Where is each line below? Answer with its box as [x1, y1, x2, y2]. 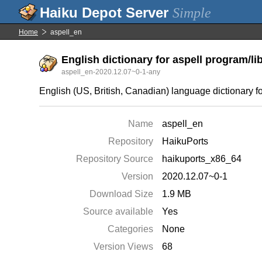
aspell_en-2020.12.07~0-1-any [61, 68, 161, 76]
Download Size [89, 189, 154, 199]
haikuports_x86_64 [162, 154, 242, 164]
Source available [83, 206, 154, 216]
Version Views [94, 242, 154, 251]
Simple [173, 5, 211, 20]
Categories [108, 224, 154, 234]
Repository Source [76, 154, 154, 164]
